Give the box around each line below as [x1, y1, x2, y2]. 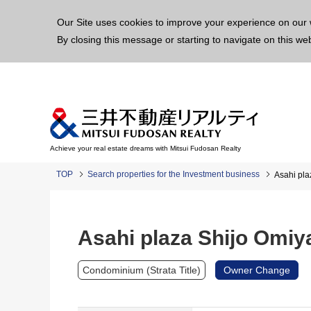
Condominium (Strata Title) [83, 264, 201, 276]
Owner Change [224, 264, 290, 276]
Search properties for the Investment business [87, 169, 260, 179]
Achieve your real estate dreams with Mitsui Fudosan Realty [50, 144, 241, 152]
